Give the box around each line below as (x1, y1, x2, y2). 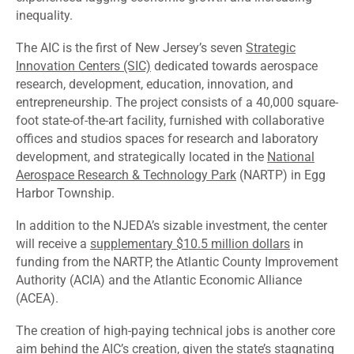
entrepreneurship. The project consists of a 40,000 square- (16, 95, 338, 111)
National (267, 149, 314, 165)
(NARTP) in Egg (236, 168, 326, 183)
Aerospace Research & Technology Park (16, 168, 236, 183)
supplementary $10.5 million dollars (90, 236, 290, 252)
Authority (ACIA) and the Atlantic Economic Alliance (16, 273, 302, 288)
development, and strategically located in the (16, 149, 267, 165)
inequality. (16, 8, 73, 24)
